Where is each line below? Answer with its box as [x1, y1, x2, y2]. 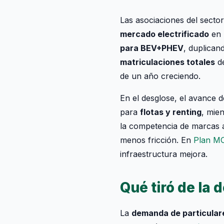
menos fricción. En [120, 135, 193, 145]
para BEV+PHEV [120, 43, 183, 53]
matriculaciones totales [120, 57, 215, 67]
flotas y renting [140, 107, 201, 117]
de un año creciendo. [120, 71, 200, 81]
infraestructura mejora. [120, 149, 207, 159]
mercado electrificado [120, 29, 209, 39]
